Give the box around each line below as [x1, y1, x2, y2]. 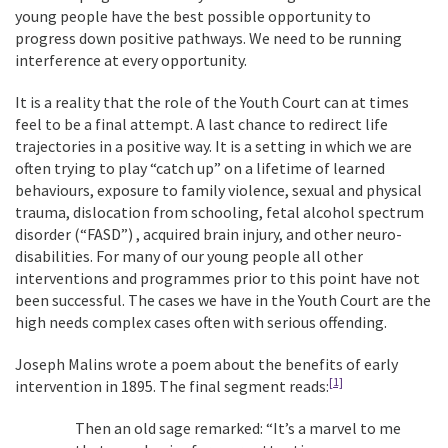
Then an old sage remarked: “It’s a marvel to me [75, 418, 401, 438]
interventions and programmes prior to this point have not [15, 268, 420, 288]
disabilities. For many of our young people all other [15, 246, 363, 266]
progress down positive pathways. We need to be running [15, 28, 402, 48]
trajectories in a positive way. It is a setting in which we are [15, 136, 412, 156]
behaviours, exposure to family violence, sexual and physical [15, 180, 422, 200]
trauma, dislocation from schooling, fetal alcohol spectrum [15, 202, 424, 222]
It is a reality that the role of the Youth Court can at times [15, 92, 409, 112]
